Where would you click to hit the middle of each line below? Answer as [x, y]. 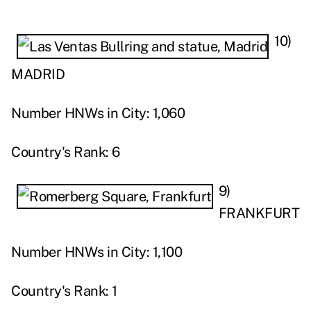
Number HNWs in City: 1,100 [96, 252]
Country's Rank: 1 [64, 291]
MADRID [38, 75]
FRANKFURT [259, 213]
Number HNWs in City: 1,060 [98, 114]
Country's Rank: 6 [66, 152]
